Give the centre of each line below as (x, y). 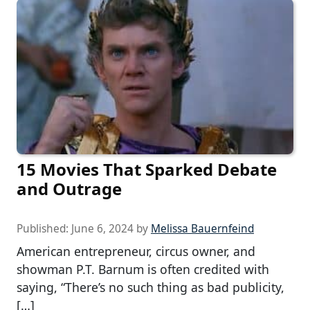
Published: (44, 229)
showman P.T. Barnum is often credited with (143, 270)
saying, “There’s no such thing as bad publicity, (151, 288)
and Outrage (69, 189)
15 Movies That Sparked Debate (147, 170)
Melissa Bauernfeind (202, 229)
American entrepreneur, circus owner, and (136, 252)
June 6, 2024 (102, 229)
